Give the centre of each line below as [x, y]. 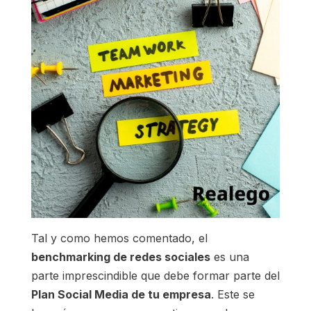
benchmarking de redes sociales [120, 257]
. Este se [233, 295]
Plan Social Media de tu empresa [121, 295]
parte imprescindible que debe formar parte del [155, 276]
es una [229, 257]
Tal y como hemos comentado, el [119, 238]
